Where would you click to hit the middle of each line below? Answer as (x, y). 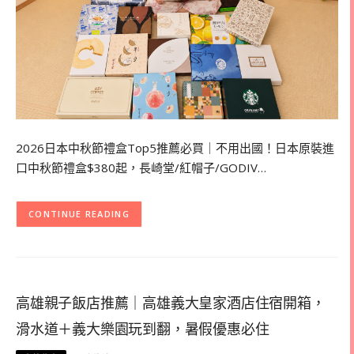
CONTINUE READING (79, 214)
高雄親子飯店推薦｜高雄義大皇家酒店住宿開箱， (171, 303)
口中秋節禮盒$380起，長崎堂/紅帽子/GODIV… (141, 168)
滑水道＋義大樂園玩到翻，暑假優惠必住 (143, 329)
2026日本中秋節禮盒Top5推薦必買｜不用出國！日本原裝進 (175, 148)
